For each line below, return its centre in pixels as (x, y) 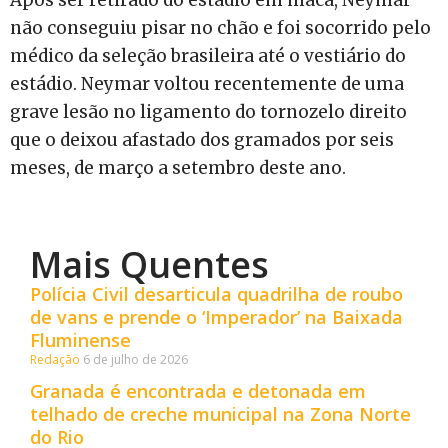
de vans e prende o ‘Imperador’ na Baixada (216, 316)
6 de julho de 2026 (135, 359)
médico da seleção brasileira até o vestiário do (208, 55)
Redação (56, 359)
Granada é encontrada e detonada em (198, 390)
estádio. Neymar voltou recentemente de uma (207, 83)
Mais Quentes (149, 264)
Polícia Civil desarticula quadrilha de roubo (216, 293)
